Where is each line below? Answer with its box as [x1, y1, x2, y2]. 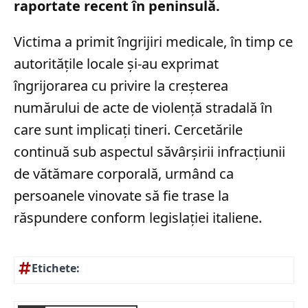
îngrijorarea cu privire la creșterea [14, 76, 228, 95]
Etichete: [32, 260, 80, 276]
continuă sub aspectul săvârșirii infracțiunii [14, 142, 285, 161]
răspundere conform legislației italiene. [14, 208, 262, 227]
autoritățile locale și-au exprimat [14, 54, 219, 73]
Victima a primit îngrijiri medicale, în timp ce [14, 32, 293, 51]
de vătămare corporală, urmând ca [14, 164, 234, 183]
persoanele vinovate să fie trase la [14, 186, 229, 205]
